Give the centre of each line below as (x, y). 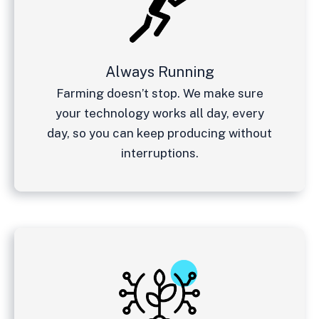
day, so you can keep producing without (159, 133)
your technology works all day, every (159, 113)
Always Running (159, 72)
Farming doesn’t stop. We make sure (159, 93)
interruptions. (159, 153)
